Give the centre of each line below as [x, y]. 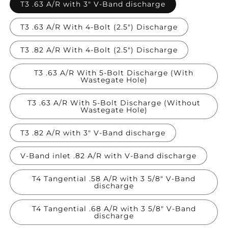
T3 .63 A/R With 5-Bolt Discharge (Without [114, 103]
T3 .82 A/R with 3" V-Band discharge [93, 133]
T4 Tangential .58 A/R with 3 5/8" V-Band [114, 179]
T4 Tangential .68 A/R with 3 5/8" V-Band [114, 209]
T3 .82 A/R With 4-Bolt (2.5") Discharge [99, 50]
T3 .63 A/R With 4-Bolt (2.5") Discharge [99, 27]
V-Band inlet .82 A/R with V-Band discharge [108, 156]
